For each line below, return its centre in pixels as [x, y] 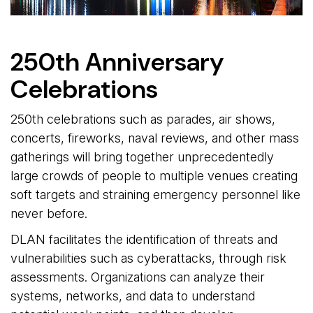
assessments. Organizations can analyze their [138, 277]
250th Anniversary [117, 61]
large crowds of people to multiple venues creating [154, 175]
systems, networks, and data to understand [133, 296]
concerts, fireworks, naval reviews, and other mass [155, 138]
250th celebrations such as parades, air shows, [143, 119]
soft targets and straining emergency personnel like [155, 194]
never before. [49, 213]
